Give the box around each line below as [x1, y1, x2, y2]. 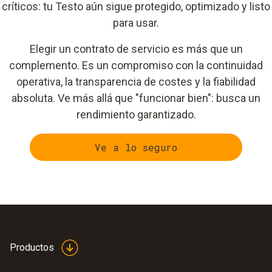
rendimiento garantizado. [76, 108, 196, 121]
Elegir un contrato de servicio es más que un [29, 42, 243, 55]
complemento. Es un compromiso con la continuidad [9, 59, 263, 72]
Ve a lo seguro [95, 140, 177, 154]
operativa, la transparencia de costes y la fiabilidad [16, 75, 256, 88]
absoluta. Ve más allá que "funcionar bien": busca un [12, 92, 260, 104]
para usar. [113, 16, 159, 29]
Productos [10, 242, 54, 253]
